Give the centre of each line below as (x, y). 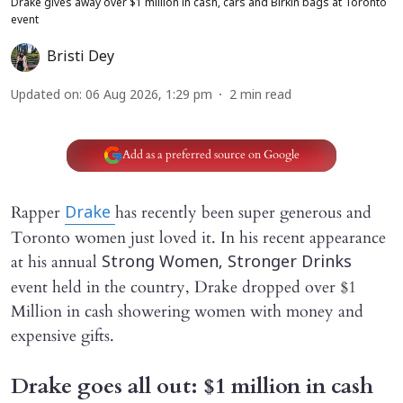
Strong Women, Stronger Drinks (227, 263)
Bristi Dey (81, 57)
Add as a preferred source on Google (210, 155)
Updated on (45, 95)
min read (266, 95)
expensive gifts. (63, 336)
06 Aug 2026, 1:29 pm (149, 95)
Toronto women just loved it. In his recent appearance (198, 237)
